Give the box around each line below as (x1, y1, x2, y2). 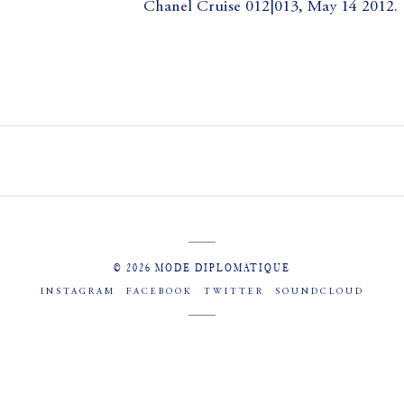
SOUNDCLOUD (274, 288, 364, 297)
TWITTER (203, 288, 264, 297)
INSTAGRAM (40, 288, 115, 297)
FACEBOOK (125, 288, 193, 297)
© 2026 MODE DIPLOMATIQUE (114, 261, 290, 274)
